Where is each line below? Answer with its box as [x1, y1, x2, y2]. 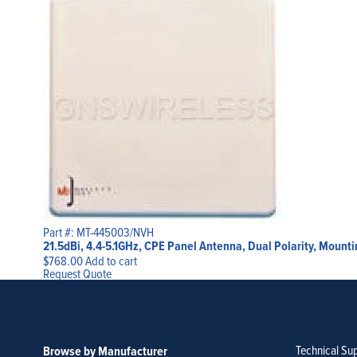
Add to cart [84, 252, 137, 270]
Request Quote [42, 265, 112, 283]
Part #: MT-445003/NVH [42, 223, 154, 241]
